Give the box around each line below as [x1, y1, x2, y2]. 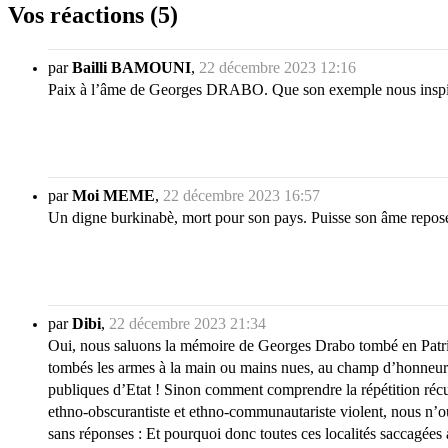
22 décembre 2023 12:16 [199, 58, 356, 76]
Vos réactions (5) [8, 2, 178, 29]
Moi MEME [72, 186, 155, 204]
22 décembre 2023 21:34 [109, 314, 266, 332]
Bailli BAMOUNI [72, 58, 191, 76]
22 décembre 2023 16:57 [163, 186, 320, 204]
